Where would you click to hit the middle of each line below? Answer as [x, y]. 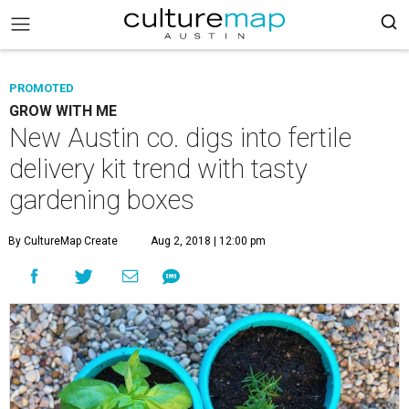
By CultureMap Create [63, 241]
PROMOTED [42, 88]
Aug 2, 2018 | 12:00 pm [208, 241]
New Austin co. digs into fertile [180, 138]
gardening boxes [102, 200]
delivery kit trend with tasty [158, 169]
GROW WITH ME [63, 111]
